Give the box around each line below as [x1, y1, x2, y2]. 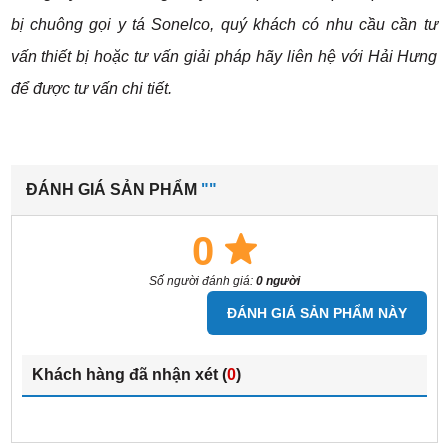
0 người [255, 274, 300, 289]
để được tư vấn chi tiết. [10, 80, 172, 98]
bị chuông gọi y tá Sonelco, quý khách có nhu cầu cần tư [10, 16, 438, 34]
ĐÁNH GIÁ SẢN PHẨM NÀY [226, 305, 407, 322]
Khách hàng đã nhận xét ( [31, 366, 227, 384]
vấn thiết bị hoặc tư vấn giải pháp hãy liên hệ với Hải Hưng [10, 48, 438, 66]
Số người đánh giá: [148, 274, 256, 289]
